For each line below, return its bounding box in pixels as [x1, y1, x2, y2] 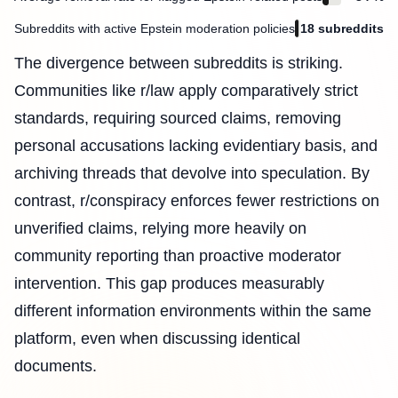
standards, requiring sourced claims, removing [14, 109, 341, 128]
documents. [14, 357, 97, 376]
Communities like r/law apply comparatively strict [14, 82, 358, 100]
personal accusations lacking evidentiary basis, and [14, 137, 378, 155]
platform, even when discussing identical [14, 330, 300, 348]
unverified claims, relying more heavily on [14, 219, 306, 238]
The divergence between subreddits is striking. [14, 54, 343, 73]
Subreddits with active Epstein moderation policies [14, 21, 295, 36]
